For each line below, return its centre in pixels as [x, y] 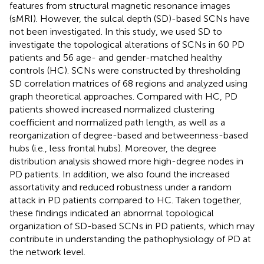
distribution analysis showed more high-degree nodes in [126, 161]
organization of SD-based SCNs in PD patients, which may [132, 226]
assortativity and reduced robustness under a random [121, 187]
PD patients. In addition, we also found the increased [120, 174]
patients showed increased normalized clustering [112, 109]
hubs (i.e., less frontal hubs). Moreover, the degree [113, 148]
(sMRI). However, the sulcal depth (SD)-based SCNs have [130, 18]
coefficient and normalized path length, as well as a [117, 122]
